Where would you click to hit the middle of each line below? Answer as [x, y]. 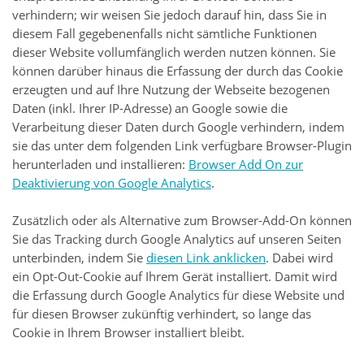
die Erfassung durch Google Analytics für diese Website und [178, 295]
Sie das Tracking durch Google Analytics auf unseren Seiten [177, 239]
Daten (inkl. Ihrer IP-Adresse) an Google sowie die [150, 108]
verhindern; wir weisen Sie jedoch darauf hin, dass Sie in [169, 14]
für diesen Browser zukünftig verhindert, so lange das [162, 314]
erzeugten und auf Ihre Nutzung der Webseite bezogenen [171, 89]
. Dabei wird [299, 258]
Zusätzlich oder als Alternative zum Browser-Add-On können [182, 221]
